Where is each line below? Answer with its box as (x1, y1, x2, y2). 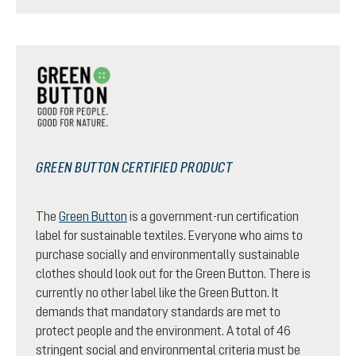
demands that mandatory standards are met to (36, 304, 281, 319)
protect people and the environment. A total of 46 (36, 323, 291, 338)
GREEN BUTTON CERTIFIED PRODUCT (36, 158, 232, 176)
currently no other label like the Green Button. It (36, 284, 279, 300)
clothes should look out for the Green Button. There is (36, 265, 311, 281)
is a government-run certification (127, 208, 299, 223)
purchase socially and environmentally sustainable (36, 246, 300, 261)
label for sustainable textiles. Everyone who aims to (36, 227, 303, 242)
